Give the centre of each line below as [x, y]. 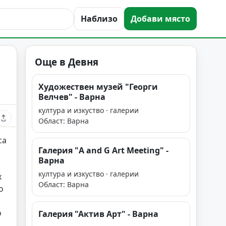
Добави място [160, 19]
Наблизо [99, 19]
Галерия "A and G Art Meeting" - [103, 150]
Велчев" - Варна [72, 97]
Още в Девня [67, 62]
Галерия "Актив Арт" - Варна [98, 214]
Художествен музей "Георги [98, 87]
